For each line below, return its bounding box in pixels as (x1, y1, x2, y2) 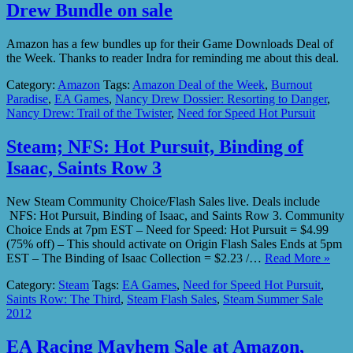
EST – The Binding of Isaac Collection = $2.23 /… (6, 251, 265, 265)
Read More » (265, 251, 330, 265)
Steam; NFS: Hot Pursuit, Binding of (6, 136, 303, 157)
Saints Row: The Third (6, 292, 121, 306)
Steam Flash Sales (127, 292, 217, 306)
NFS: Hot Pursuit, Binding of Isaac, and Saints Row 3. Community (6, 208, 344, 222)
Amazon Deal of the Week (132, 77, 265, 91)
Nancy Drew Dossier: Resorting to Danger (115, 91, 327, 106)
